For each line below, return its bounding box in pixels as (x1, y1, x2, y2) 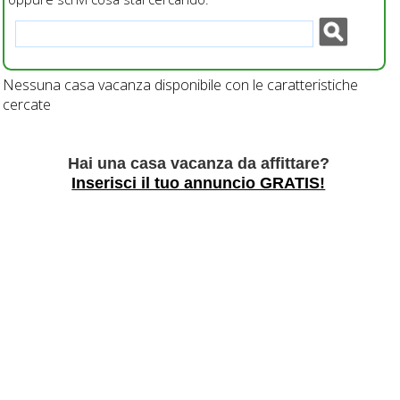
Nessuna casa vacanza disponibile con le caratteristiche (2, 74, 358, 95)
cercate (2, 94, 51, 114)
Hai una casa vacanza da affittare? (67, 154, 329, 172)
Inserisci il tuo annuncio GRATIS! (71, 173, 326, 192)
